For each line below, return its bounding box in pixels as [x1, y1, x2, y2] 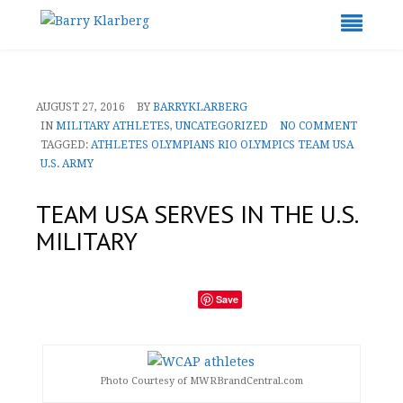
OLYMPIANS [151, 139, 215, 151]
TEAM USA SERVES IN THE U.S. [36, 197, 357, 230]
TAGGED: [40, 139, 91, 151]
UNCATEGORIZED [175, 120, 268, 132]
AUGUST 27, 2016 [36, 101, 125, 113]
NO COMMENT [280, 120, 357, 132]
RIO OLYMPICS [218, 139, 295, 151]
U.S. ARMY [40, 157, 94, 170]
